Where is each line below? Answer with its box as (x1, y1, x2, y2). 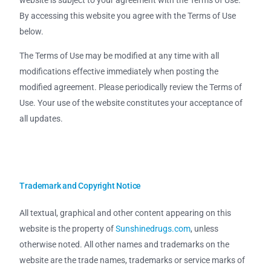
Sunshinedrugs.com (116, 223, 191, 233)
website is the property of (19, 223, 116, 233)
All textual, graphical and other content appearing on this (19, 207, 232, 218)
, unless (191, 223, 219, 233)
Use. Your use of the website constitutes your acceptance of (19, 98, 243, 108)
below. (19, 27, 44, 37)
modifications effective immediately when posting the (19, 67, 219, 77)
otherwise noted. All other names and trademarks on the (19, 239, 230, 249)
